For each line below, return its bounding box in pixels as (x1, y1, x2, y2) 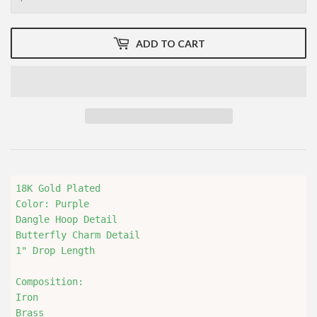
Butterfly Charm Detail (16, 229, 140, 241)
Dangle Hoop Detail (16, 214, 123, 226)
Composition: (16, 276, 83, 288)
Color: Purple (16, 198, 89, 210)
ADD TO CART (135, 37, 205, 50)
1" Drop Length (16, 245, 95, 257)
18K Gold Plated (16, 183, 100, 195)
